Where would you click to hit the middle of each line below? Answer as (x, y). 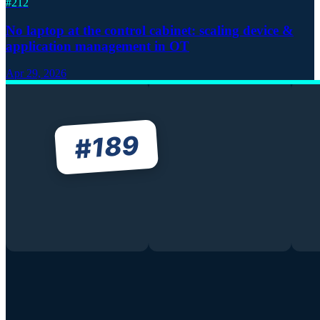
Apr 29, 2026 (36, 74)
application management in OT (97, 46)
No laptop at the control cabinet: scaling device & (150, 30)
